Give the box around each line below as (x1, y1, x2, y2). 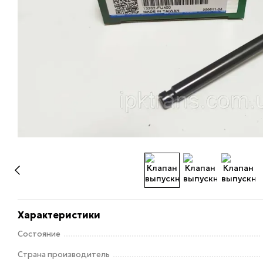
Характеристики (18, 208, 100, 221)
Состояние (18, 228, 60, 239)
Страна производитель (18, 249, 110, 259)
